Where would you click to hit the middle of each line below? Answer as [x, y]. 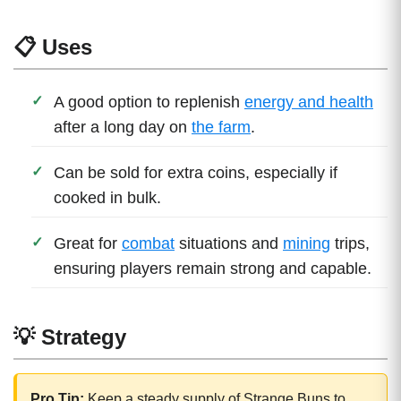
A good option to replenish [149, 102]
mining [307, 243]
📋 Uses [53, 47]
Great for [88, 243]
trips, [350, 243]
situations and [229, 243]
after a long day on [123, 127]
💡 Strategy [70, 337]
